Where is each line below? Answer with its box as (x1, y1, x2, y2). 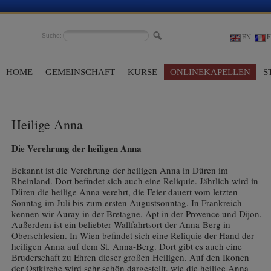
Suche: (42, 32, 62, 39)
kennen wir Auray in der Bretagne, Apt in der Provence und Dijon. (11, 207, 262, 220)
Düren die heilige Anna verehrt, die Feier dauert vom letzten (11, 186, 238, 198)
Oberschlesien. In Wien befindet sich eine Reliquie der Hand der (11, 229, 254, 241)
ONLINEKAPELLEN (170, 67, 250, 77)
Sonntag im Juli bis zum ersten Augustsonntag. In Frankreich (11, 197, 242, 209)
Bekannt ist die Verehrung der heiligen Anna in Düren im (11, 164, 228, 176)
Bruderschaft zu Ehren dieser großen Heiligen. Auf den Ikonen (11, 251, 249, 263)
